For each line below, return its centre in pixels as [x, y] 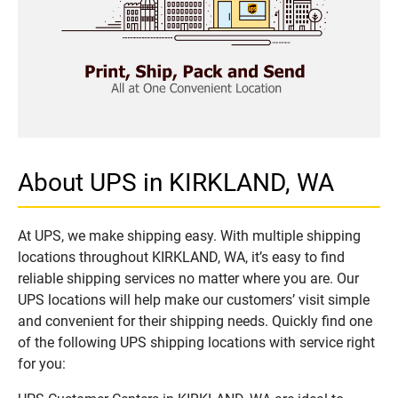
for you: [42, 363]
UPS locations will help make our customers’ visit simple [194, 299]
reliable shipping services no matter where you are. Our [188, 278]
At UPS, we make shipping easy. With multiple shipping [189, 235]
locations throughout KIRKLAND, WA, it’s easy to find [181, 257]
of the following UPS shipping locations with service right [196, 342]
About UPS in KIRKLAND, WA [176, 182]
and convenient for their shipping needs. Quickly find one [195, 321]
